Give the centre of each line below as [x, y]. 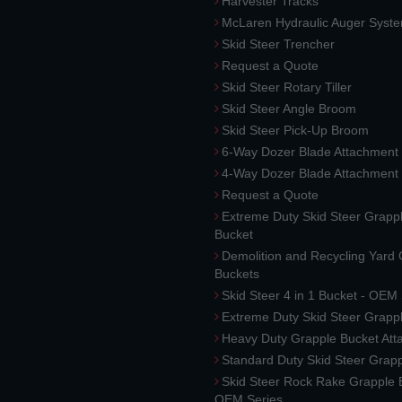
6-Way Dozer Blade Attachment [310, 152]
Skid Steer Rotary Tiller [287, 87]
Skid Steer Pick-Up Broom [295, 130]
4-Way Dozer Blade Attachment [310, 173]
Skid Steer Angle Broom [289, 109]
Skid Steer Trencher [278, 44]
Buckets [237, 274]
